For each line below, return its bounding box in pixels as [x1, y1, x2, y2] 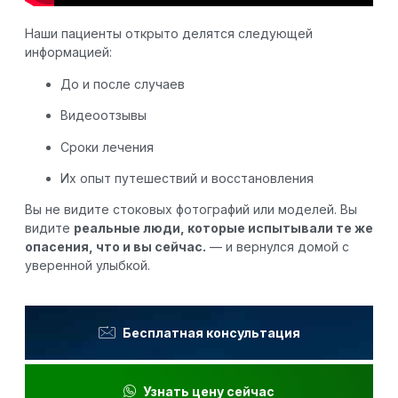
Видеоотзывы [60, 107, 147, 123]
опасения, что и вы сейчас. [25, 239, 206, 255]
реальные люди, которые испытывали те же [74, 220, 373, 236]
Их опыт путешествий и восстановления [60, 171, 314, 187]
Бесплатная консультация [122, 324, 300, 340]
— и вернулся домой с [206, 239, 349, 255]
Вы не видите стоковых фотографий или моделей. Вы [25, 202, 357, 218]
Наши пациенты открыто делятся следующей [25, 26, 313, 42]
